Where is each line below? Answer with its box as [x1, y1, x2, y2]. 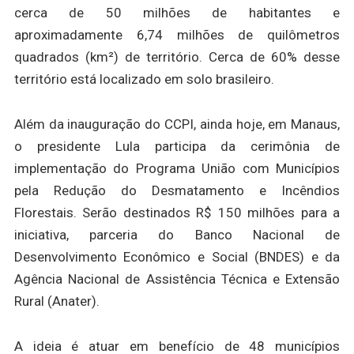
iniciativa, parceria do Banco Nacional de [13, 227, 341, 243]
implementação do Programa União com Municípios [13, 160, 341, 176]
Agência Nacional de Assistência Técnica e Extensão [13, 271, 341, 287]
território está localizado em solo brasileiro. [13, 71, 277, 88]
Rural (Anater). [13, 293, 100, 309]
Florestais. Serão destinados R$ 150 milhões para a [13, 205, 341, 220]
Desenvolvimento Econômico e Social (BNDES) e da [13, 249, 341, 265]
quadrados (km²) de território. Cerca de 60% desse [13, 49, 341, 66]
